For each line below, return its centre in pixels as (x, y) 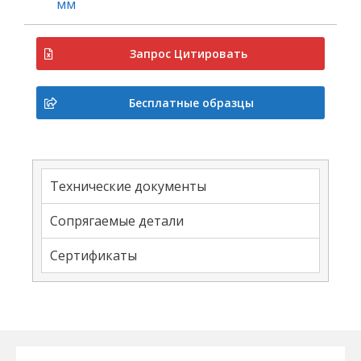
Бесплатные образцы (191, 103)
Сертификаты (93, 255)
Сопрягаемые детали (117, 221)
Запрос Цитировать (189, 54)
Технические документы (128, 186)
